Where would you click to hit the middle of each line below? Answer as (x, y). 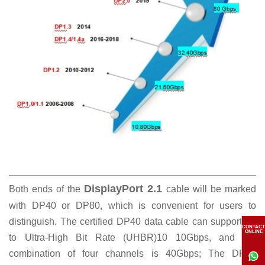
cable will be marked (211, 189)
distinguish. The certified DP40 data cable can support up (132, 222)
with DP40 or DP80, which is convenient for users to (132, 206)
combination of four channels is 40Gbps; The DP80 (132, 254)
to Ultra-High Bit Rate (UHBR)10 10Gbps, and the (132, 238)
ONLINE (253, 231)
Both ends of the (46, 189)
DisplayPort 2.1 (123, 189)
